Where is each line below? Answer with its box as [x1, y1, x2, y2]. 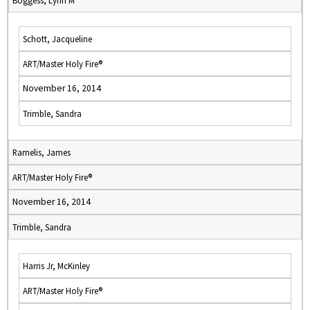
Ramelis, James [12, 147, 71, 158]
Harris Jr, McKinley [23, 260, 90, 271]
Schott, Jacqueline [23, 33, 92, 44]
